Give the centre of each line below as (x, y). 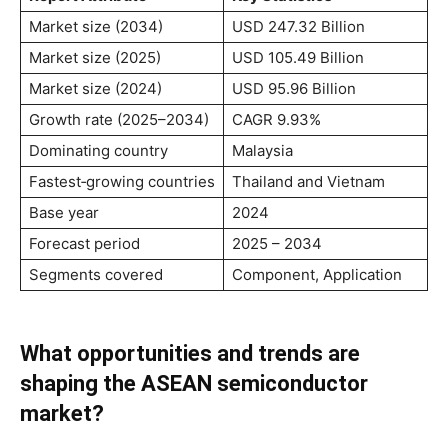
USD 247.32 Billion (298, 26)
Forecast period (84, 243)
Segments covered (96, 274)
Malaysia (262, 150)
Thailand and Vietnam (308, 181)
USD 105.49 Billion (298, 57)
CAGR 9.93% (276, 119)
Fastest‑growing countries (122, 181)
